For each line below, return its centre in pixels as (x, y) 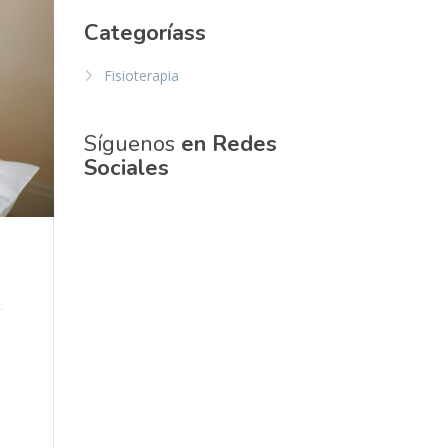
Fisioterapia (141, 75)
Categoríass (144, 32)
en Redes (228, 143)
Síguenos (132, 143)
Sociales (126, 167)
